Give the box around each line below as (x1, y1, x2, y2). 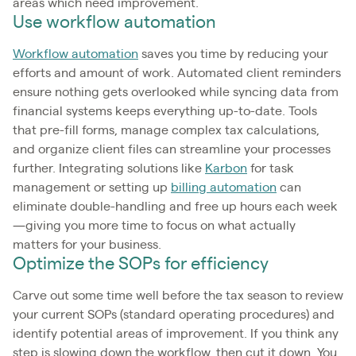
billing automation (171, 180, 277, 194)
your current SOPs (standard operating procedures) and (13, 308, 335, 321)
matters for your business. (13, 238, 161, 251)
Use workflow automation (13, 13, 216, 31)
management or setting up (13, 180, 171, 194)
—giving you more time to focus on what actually (13, 219, 296, 232)
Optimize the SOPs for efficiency (13, 254, 269, 273)
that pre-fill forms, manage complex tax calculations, (13, 123, 319, 137)
